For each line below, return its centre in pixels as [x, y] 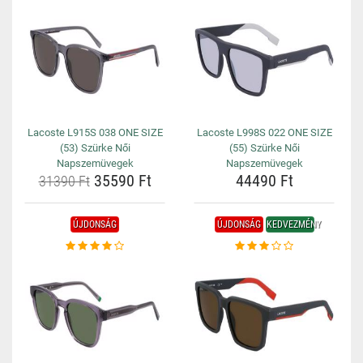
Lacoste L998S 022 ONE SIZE [264, 132]
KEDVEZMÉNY [293, 224]
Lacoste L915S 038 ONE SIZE [95, 132]
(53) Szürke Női [95, 148]
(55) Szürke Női [264, 148]
